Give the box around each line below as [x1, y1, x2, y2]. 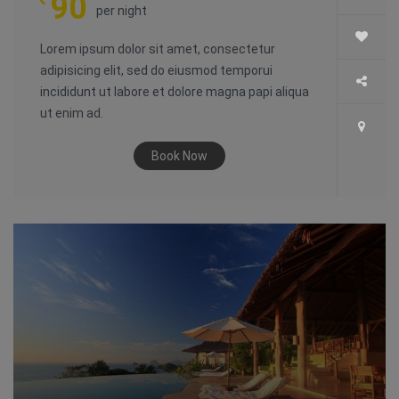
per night [96, 4, 147, 19]
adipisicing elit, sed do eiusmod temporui [40, 63, 273, 78]
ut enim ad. [40, 106, 103, 121]
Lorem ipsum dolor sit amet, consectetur [40, 42, 275, 57]
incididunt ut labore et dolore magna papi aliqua [40, 85, 309, 100]
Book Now [151, 149, 208, 164]
